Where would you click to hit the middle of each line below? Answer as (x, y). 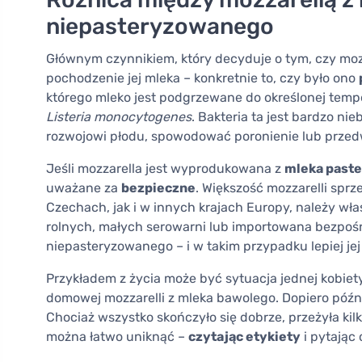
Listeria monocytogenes (119, 117)
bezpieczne (158, 188)
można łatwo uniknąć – (117, 337)
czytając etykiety (244, 337)
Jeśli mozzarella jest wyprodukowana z (165, 169)
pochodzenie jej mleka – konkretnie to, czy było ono (202, 78)
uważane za (84, 188)
